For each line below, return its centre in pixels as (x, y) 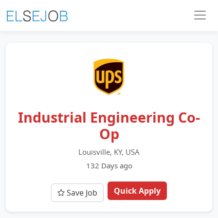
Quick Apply (137, 191)
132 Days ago (109, 165)
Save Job (81, 193)
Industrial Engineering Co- (109, 117)
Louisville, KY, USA (109, 152)
